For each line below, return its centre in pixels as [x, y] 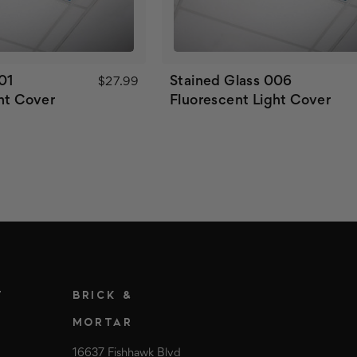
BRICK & [103, 294]
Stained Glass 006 [231, 82]
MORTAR [102, 322]
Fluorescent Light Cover [250, 101]
